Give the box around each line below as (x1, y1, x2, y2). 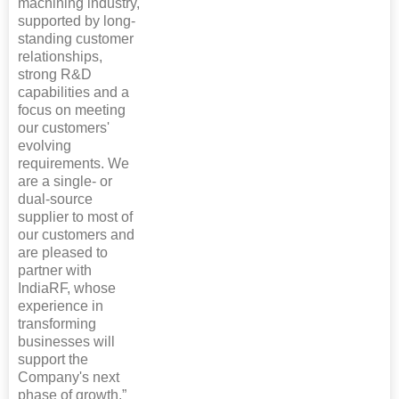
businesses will (18, 334, 115, 350)
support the (18, 352, 88, 368)
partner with (18, 263, 92, 279)
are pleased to (18, 245, 108, 261)
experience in (18, 298, 103, 314)
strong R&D (18, 67, 92, 83)
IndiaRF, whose (18, 281, 116, 297)
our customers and (18, 227, 134, 243)
